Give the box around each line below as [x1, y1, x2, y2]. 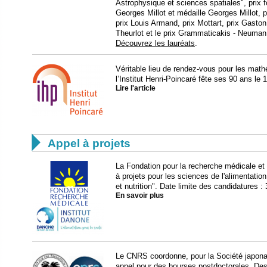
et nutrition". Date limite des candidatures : [116, 182, 265, 191]
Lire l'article [116, 85, 156, 92]
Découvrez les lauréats [116, 39, 195, 48]
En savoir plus [116, 192, 164, 199]
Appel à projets [48, 137, 131, 150]
